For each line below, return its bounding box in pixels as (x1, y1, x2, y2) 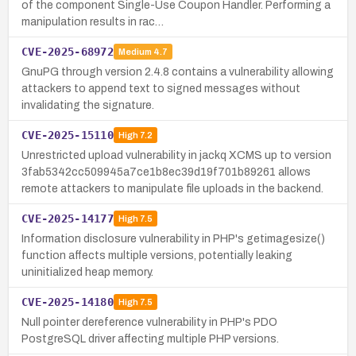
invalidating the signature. (21, 99, 154, 111)
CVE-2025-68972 (21, 44, 114, 58)
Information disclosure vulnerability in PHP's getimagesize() (21, 232, 325, 245)
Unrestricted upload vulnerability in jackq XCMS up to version (21, 149, 331, 161)
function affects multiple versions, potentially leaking (21, 249, 292, 261)
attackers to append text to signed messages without (21, 82, 300, 95)
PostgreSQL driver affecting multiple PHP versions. (21, 332, 279, 345)
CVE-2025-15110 (21, 128, 114, 141)
